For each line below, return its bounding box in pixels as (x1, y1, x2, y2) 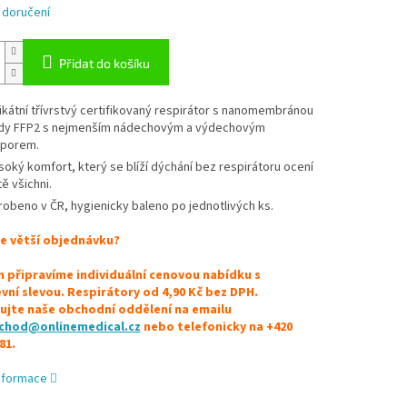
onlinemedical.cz (39, 318, 141, 337)
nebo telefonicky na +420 (140, 318, 293, 337)
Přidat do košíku (58, 55, 150, 72)
